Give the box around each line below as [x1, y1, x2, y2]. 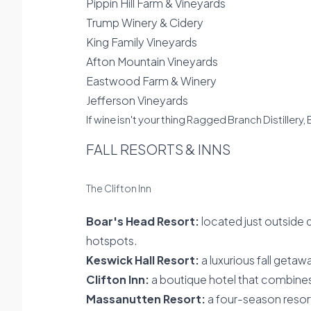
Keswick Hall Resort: [86, 253, 199, 267]
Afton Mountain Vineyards [86, 54, 218, 69]
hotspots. [86, 233, 137, 248]
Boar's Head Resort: [86, 214, 201, 228]
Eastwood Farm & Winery [86, 74, 217, 88]
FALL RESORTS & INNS [86, 140, 230, 158]
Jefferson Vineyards [86, 93, 188, 108]
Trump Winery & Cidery [86, 15, 203, 30]
